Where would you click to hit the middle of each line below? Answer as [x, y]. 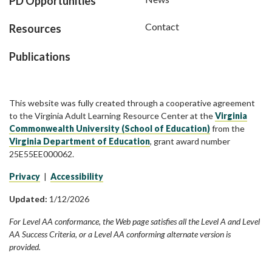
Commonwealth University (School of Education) [110, 129]
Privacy [25, 177]
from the [227, 129]
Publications [40, 57]
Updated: [28, 199]
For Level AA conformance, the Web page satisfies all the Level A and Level [134, 222]
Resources [35, 29]
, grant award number [190, 141]
